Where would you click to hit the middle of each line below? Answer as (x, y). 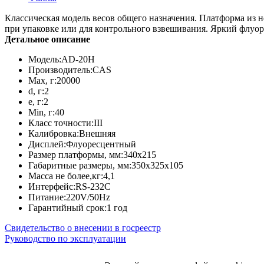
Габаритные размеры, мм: (80, 165)
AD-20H (78, 59)
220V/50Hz (88, 197)
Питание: (47, 197)
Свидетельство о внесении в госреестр (83, 227)
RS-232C (93, 186)
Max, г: (42, 80)
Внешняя (97, 133)
